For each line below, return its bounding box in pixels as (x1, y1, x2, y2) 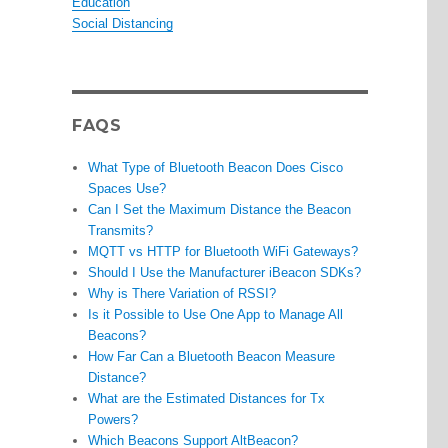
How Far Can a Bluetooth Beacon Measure (88, 349, 336, 365)
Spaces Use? (88, 181, 167, 197)
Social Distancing (71, 16, 173, 32)
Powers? (88, 412, 139, 428)
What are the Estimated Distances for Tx (88, 391, 326, 407)
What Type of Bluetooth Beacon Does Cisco (88, 160, 344, 176)
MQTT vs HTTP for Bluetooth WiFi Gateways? (88, 244, 359, 260)
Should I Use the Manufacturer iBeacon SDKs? (88, 265, 362, 281)
